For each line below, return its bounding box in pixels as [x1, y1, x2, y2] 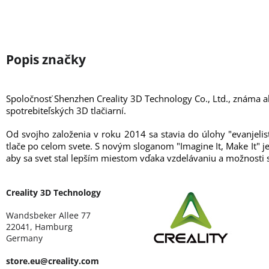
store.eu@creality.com [6, 255, 99, 267]
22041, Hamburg [6, 220, 73, 232]
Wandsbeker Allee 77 [6, 209, 91, 221]
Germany [6, 232, 43, 244]
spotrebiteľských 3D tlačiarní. [6, 104, 126, 116]
